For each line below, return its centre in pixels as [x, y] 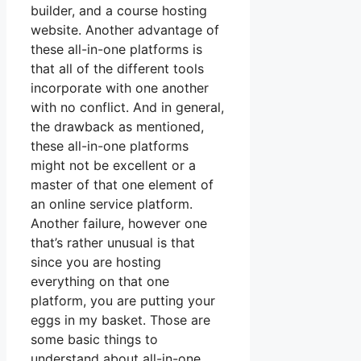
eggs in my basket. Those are [120, 320]
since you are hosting [96, 262]
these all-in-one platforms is [116, 50]
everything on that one [100, 282]
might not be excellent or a [113, 166]
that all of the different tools [117, 69]
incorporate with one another [120, 88]
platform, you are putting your [123, 301]
